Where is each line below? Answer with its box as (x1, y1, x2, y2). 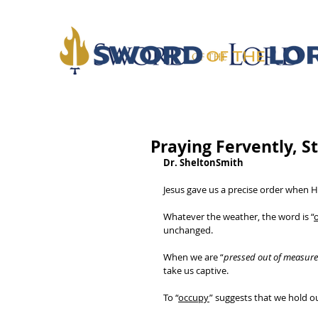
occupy (178, 291, 209, 304)
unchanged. (163, 224, 215, 236)
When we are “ (163, 251, 224, 263)
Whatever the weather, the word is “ (163, 210, 314, 223)
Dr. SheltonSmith (163, 156, 243, 169)
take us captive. (163, 264, 231, 277)
